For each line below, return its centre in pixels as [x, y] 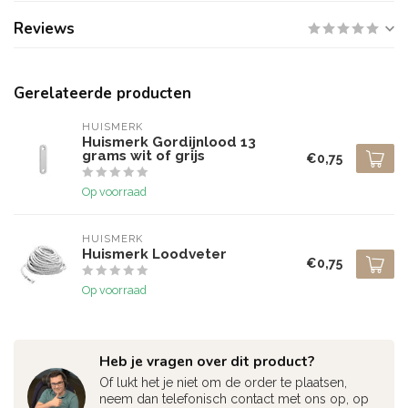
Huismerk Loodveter [154, 254]
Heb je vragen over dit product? [207, 361]
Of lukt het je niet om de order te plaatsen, [223, 382]
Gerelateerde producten [102, 93]
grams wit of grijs [143, 156]
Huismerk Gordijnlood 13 [169, 142]
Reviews [44, 29]
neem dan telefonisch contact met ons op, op [234, 399]
